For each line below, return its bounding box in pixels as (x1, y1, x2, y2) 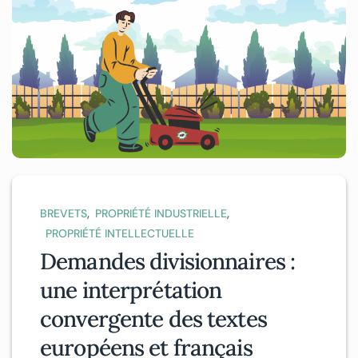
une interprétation (40, 276, 222, 305)
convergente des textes (40, 304, 267, 334)
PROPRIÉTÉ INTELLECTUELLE (46, 226, 194, 241)
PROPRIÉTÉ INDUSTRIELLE (95, 206, 227, 221)
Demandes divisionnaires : (40, 247, 296, 276)
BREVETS (40, 206, 87, 221)
